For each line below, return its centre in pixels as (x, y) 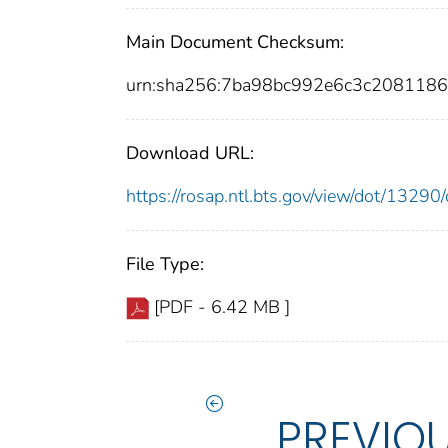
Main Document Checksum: (235, 41)
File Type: (165, 263)
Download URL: (190, 152)
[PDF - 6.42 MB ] (222, 306)
